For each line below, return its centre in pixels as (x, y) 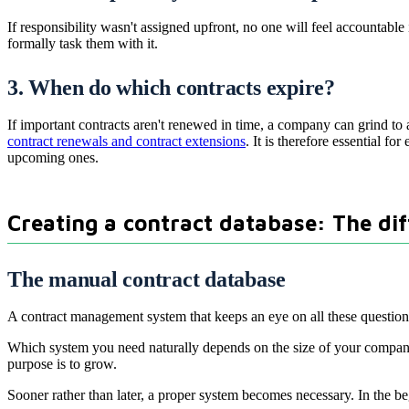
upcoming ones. (53, 158)
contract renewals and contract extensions (126, 142)
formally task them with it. (83, 44)
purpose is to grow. (62, 364)
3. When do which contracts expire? (171, 88)
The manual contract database (147, 280)
